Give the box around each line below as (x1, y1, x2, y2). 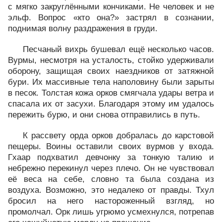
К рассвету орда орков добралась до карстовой (23, 131, 214, 140)
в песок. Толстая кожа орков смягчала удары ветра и (8, 88, 214, 98)
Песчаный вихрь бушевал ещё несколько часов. (23, 45, 214, 54)
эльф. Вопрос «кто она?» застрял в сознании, (8, 13, 214, 22)
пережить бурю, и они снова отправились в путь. (8, 110, 200, 119)
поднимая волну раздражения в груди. (8, 24, 158, 33)
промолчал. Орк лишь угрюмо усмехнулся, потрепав (8, 207, 214, 217)
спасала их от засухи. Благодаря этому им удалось (8, 99, 214, 109)
